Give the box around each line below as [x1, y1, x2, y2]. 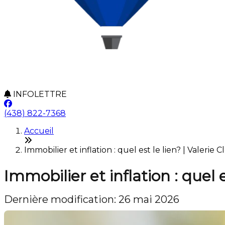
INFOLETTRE [11, 89, 67, 99]
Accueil [24, 126, 54, 136]
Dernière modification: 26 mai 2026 [4, 193, 179, 205]
